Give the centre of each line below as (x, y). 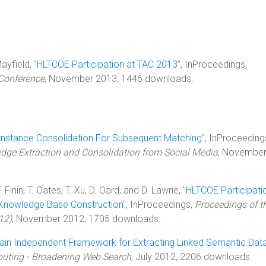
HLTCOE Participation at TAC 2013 (107, 64)
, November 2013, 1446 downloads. (119, 79)
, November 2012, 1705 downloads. (86, 219)
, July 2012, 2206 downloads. (192, 257)
